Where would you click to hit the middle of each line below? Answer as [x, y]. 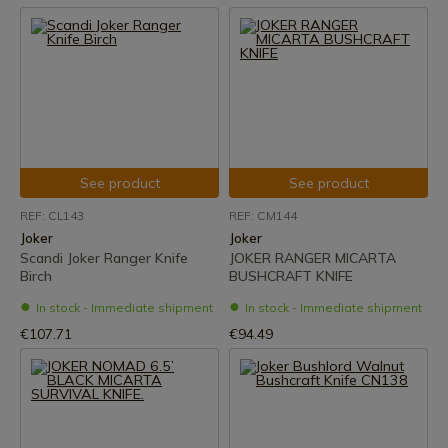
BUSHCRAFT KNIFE [291, 276]
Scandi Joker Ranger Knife [104, 258]
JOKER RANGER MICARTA [312, 258]
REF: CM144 [263, 215]
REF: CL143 [52, 215]
